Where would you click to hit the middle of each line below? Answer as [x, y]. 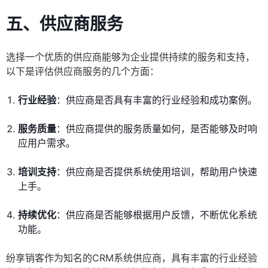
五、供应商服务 [65, 24]
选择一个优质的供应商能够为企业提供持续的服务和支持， [130, 57]
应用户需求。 [47, 143]
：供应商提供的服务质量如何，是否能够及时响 [157, 129]
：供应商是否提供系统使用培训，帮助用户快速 [157, 172]
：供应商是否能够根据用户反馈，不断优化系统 [157, 215]
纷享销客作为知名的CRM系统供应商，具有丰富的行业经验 [132, 258]
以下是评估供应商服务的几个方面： [83, 71]
